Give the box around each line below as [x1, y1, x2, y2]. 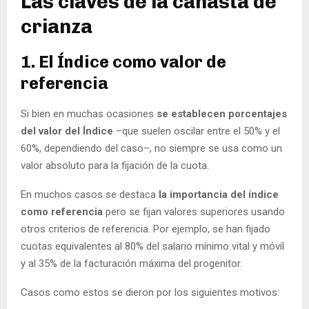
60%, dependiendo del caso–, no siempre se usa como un [21, 141, 282, 154]
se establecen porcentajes [157, 107, 287, 120]
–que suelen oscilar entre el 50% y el [113, 124, 280, 137]
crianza [21, 14, 92, 38]
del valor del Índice [21, 124, 113, 137]
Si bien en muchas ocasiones [21, 107, 157, 120]
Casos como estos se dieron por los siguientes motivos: [21, 286, 279, 299]
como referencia [21, 205, 103, 218]
